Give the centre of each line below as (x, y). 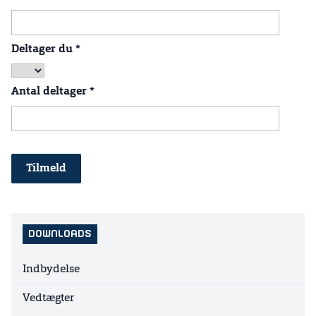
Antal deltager (50, 92)
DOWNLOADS (60, 234)
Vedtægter (49, 298)
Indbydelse (51, 269)
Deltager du (43, 49)
